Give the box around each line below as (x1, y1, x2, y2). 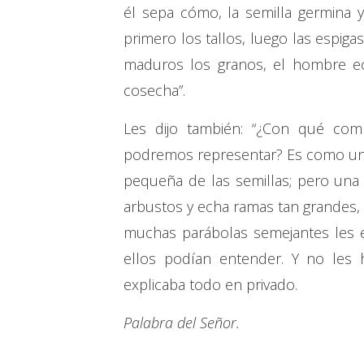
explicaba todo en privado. (123, 275, 297, 295)
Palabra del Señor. (123, 313, 240, 333)
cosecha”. (123, 80, 185, 101)
